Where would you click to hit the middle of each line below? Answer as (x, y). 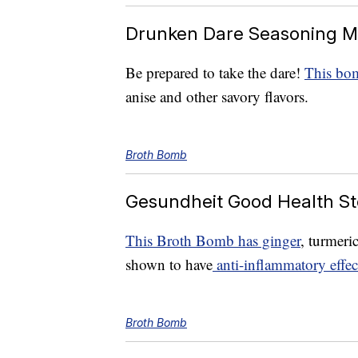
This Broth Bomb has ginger (213, 241)
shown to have (169, 265)
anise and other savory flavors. (217, 97)
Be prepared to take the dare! (215, 73)
